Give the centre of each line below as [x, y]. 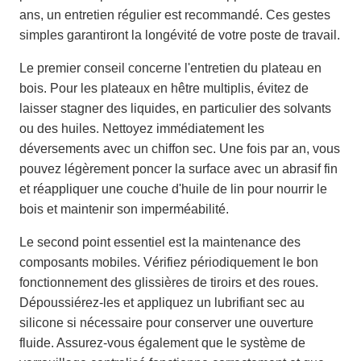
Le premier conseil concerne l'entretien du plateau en [170, 68]
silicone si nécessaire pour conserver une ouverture [166, 322]
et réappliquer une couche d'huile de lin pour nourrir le [173, 189]
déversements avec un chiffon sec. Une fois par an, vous [180, 148]
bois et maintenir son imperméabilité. [124, 209]
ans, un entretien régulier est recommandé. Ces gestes [175, 15]
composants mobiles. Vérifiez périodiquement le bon [169, 262]
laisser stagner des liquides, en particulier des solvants [175, 108]
